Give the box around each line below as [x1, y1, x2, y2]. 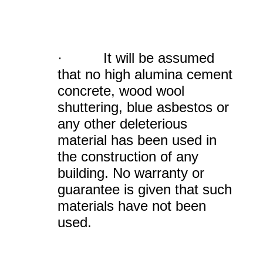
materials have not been [58, 198, 206, 214]
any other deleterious [58, 116, 187, 131]
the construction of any [58, 149, 198, 164]
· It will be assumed [58, 50, 214, 66]
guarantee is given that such [58, 181, 232, 197]
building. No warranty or [58, 165, 204, 181]
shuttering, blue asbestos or [58, 99, 229, 115]
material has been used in [58, 132, 217, 148]
